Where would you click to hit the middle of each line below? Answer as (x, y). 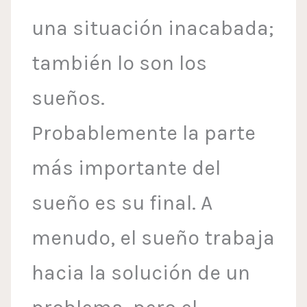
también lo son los (120, 63)
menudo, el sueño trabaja (153, 238)
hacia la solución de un (141, 273)
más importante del (126, 168)
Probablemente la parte (144, 133)
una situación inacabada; (153, 28)
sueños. (69, 98)
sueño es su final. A (122, 203)
